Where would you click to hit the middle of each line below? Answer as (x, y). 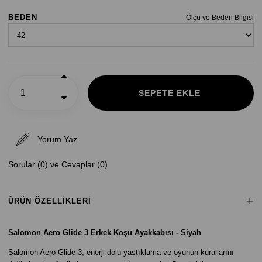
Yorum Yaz (57, 139)
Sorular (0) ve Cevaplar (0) (58, 164)
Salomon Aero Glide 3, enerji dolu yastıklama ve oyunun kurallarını (121, 252)
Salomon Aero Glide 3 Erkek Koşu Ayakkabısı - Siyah (105, 232)
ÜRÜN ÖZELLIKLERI (50, 201)
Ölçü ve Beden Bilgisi (220, 18)
